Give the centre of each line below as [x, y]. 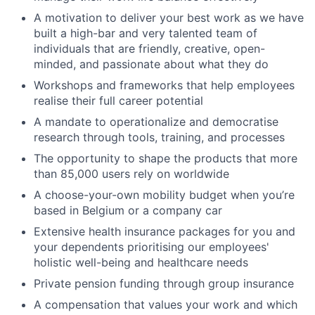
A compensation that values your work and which [166, 304]
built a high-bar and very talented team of [146, 33]
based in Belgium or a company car [128, 210]
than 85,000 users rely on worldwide [131, 173]
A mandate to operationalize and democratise [156, 121]
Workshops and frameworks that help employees [164, 85]
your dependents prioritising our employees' [152, 246]
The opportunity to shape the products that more [166, 158]
